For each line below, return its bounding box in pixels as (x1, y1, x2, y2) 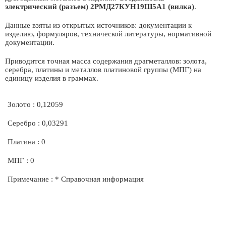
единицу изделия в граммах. (5, 74, 98, 82)
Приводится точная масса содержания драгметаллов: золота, (5, 57, 207, 65)
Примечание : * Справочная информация (8, 175, 144, 183)
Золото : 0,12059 (8, 100, 63, 108)
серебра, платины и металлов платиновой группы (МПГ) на (5, 66, 201, 74)
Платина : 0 (8, 138, 45, 146)
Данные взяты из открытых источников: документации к (5, 21, 192, 29)
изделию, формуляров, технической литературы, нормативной (5, 30, 211, 38)
